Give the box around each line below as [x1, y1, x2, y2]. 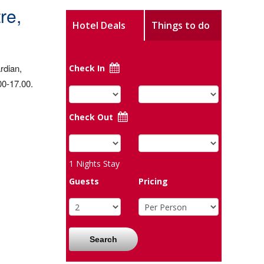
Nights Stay [74, 158, 120, 169]
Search [90, 235, 118, 244]
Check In [69, 62, 105, 74]
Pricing [138, 176, 169, 187]
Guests [69, 176, 100, 187]
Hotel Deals [72, 19, 126, 32]
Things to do [151, 19, 210, 32]
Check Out [69, 111, 116, 123]
